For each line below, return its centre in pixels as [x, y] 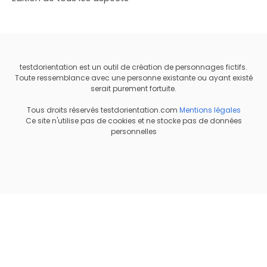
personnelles [133, 132]
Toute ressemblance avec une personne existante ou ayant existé [133, 78]
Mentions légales [210, 110]
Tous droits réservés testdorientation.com [103, 110]
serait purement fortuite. [133, 89]
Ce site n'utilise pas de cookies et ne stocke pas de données [133, 121]
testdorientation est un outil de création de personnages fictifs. [133, 67]
